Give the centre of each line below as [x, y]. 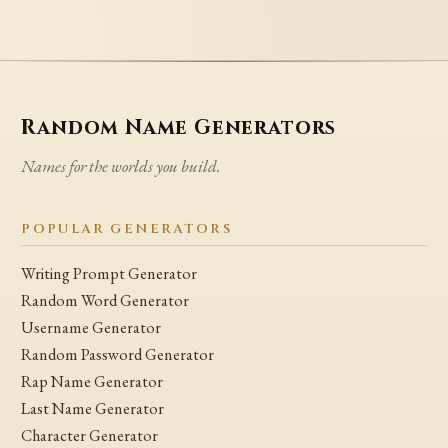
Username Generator [91, 327]
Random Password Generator [118, 354]
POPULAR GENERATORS [127, 229]
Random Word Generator [105, 300]
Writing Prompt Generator [109, 273]
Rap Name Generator [92, 381]
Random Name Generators [179, 128]
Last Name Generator [93, 408]
